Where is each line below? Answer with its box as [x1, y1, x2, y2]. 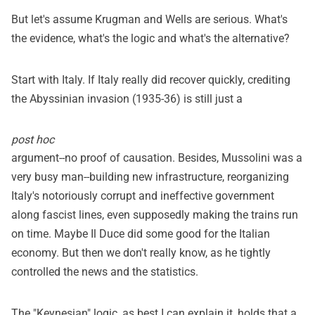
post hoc [11, 132, 54, 146]
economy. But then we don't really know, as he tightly [11, 245, 271, 259]
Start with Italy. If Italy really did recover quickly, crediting [11, 72, 290, 86]
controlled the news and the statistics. [11, 264, 198, 278]
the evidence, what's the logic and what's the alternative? [11, 31, 290, 45]
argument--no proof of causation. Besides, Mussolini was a [11, 150, 302, 165]
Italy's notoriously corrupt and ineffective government [11, 188, 274, 202]
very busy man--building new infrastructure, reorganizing [11, 169, 289, 184]
